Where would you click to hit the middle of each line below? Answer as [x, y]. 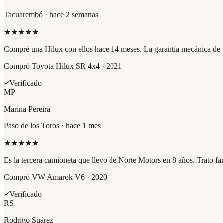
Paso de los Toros [32, 125]
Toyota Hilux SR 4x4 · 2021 [77, 66]
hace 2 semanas [74, 14]
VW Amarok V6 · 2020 [69, 177]
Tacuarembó [23, 14]
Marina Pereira [27, 109]
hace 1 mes [83, 125]
